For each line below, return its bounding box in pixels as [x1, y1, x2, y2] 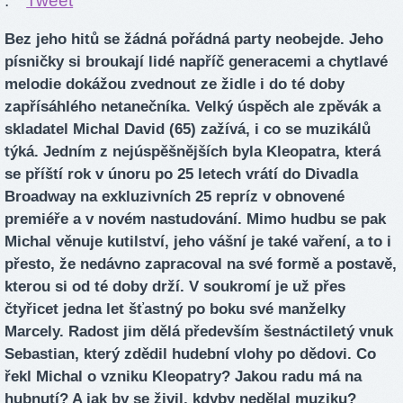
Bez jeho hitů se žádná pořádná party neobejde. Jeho [4, 31, 383, 49]
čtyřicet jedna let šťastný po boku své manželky [4, 300, 345, 318]
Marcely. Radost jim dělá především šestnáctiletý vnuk [4, 323, 393, 341]
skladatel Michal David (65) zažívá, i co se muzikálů [4, 121, 371, 139]
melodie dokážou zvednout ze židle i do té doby [4, 76, 345, 94]
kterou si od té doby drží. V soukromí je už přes [4, 278, 345, 296]
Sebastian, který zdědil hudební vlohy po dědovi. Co [4, 345, 376, 363]
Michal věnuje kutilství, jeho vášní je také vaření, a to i [4, 233, 391, 251]
